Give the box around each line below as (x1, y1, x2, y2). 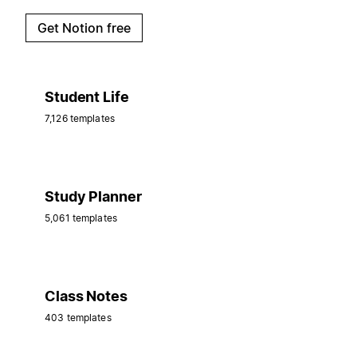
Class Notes (45, 287, 127, 304)
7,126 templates (45, 112, 115, 124)
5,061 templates (45, 211, 117, 224)
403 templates (45, 311, 112, 324)
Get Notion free (37, 19, 131, 36)
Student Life (45, 88, 129, 105)
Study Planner (45, 187, 142, 205)
